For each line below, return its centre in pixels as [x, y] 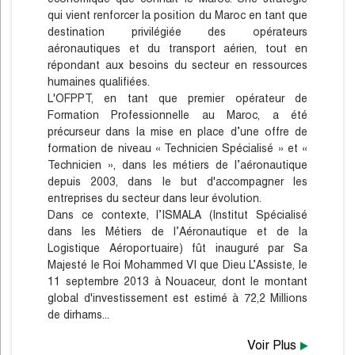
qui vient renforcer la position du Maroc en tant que [177, 15]
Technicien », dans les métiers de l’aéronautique [177, 165]
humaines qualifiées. [99, 82]
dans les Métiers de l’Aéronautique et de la [177, 231]
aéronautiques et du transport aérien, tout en [177, 48]
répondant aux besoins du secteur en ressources [177, 65]
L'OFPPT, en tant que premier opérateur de [177, 98]
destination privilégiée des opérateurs [177, 32]
